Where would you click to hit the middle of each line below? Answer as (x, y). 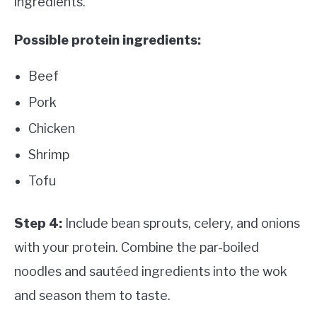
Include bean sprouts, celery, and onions (181, 224)
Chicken (52, 129)
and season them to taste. (94, 296)
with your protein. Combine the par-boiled (137, 248)
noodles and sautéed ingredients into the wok (151, 272)
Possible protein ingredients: (108, 40)
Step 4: (38, 224)
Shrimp (49, 155)
